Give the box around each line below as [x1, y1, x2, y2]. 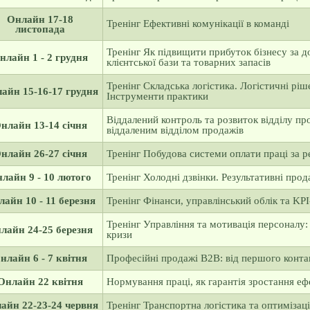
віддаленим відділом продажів [106, 125, 244, 136]
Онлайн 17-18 [6, 14, 73, 25]
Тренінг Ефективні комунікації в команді [106, 18, 289, 29]
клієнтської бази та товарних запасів [106, 57, 271, 68]
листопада [15, 24, 65, 35]
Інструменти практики [106, 91, 208, 102]
